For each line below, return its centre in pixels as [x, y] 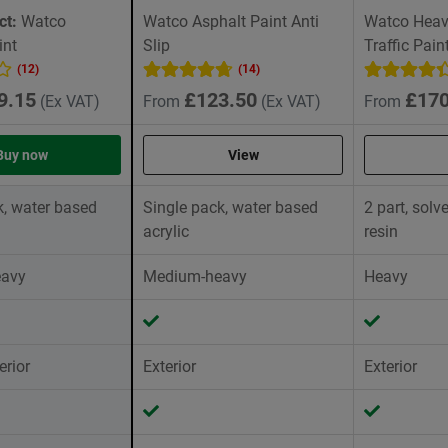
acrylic [166, 232]
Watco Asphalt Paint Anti [231, 22]
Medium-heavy [195, 277]
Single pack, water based [230, 208]
